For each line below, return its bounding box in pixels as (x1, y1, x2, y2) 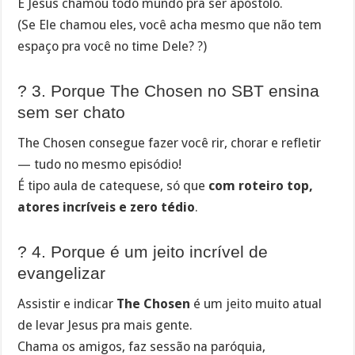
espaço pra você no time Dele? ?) (17, 39, 208, 55)
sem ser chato (17, 102, 126, 121)
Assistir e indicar (17, 296, 117, 312)
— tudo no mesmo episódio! (17, 157, 182, 173)
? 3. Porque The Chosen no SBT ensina (17, 81, 320, 100)
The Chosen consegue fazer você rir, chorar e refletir (17, 136, 322, 151)
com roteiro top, (208, 178, 314, 194)
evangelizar (17, 263, 106, 282)
